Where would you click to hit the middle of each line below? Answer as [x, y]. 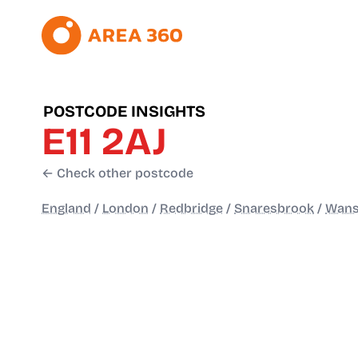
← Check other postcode [117, 173]
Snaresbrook [274, 209]
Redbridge [191, 209]
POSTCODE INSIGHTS [124, 111]
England [66, 209]
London [125, 209]
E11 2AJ [104, 142]
